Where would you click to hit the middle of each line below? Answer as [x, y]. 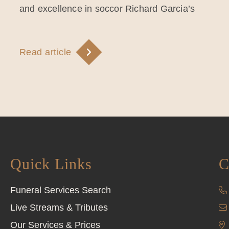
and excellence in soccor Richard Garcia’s [107, 8]
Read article [45, 52]
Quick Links [51, 164]
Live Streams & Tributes [59, 207]
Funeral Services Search [61, 190]
